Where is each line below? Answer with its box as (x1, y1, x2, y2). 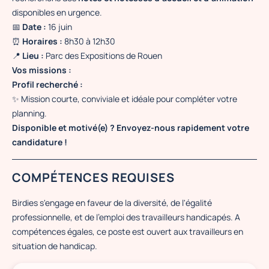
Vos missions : (12, 64, 71, 76)
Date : (22, 21, 46, 32)
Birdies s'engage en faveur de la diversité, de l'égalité (12, 197, 212, 208)
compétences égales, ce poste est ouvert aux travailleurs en (12, 226, 243, 237)
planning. (12, 107, 47, 119)
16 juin (46, 21, 72, 32)
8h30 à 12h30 (62, 35, 115, 47)
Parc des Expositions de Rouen (44, 50, 162, 61)
